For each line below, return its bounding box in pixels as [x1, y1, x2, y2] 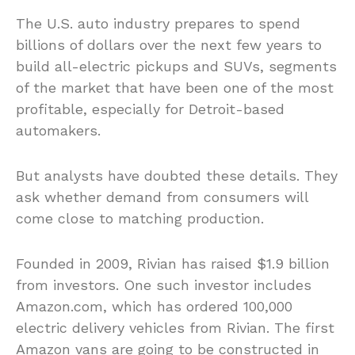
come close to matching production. [16, 209, 264, 227]
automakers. [16, 121, 101, 139]
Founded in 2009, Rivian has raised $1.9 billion [16, 254, 330, 272]
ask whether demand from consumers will [16, 188, 308, 205]
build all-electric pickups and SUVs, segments [16, 57, 337, 74]
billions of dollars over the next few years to [16, 36, 322, 53]
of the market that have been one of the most [16, 78, 334, 96]
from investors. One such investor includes [16, 276, 311, 293]
